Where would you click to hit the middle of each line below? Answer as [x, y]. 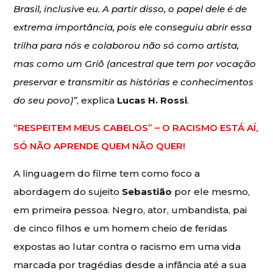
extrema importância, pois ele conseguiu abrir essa [133, 27]
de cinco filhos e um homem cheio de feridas [121, 229]
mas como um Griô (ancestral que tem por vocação [135, 64]
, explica [97, 101]
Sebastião [147, 192]
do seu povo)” [45, 101]
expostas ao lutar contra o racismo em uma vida [127, 247]
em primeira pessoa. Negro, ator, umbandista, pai [130, 210]
